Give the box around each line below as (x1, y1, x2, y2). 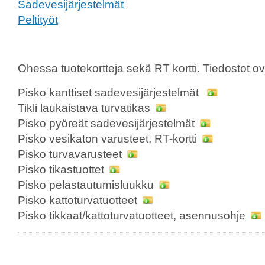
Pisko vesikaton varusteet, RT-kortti (18, 132, 200, 145)
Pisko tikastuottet (18, 163, 107, 176)
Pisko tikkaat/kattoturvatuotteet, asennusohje (18, 209, 248, 222)
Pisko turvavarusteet (18, 147, 125, 160)
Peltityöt (18, 13, 58, 26)
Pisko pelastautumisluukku (18, 178, 157, 191)
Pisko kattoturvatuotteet (18, 193, 140, 206)
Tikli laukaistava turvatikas (18, 101, 153, 114)
